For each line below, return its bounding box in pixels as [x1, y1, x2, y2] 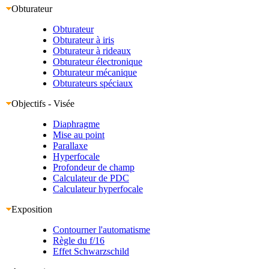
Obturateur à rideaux [53, 45, 131, 56]
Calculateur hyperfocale [53, 183, 143, 194]
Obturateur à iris [53, 34, 114, 45]
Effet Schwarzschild [53, 246, 129, 256]
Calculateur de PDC [53, 172, 129, 183]
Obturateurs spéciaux [53, 77, 133, 88]
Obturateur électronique [53, 56, 142, 67]
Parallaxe [53, 140, 88, 151]
